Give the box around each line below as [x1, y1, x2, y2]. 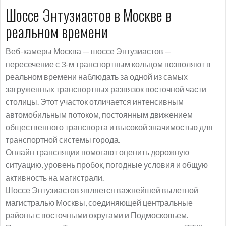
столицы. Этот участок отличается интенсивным [6, 97, 184, 106]
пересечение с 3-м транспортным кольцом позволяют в [6, 59, 211, 69]
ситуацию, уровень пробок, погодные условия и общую [6, 160, 208, 169]
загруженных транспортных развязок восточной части [6, 84, 206, 94]
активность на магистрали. [6, 173, 104, 182]
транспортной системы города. [6, 135, 120, 144]
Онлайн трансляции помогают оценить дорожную [6, 147, 189, 157]
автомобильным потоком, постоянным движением [6, 109, 193, 119]
